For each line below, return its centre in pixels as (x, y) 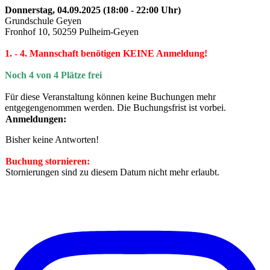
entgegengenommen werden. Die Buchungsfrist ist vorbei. (115, 107)
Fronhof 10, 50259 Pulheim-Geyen (72, 31)
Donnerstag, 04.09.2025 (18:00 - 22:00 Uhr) (93, 10)
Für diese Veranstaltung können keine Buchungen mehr (110, 96)
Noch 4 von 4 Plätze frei (53, 75)
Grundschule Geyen (43, 20)
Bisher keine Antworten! (52, 139)
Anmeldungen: (36, 119)
